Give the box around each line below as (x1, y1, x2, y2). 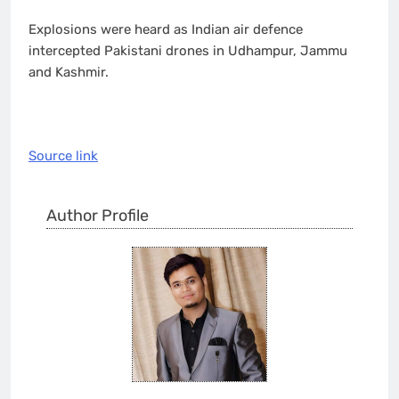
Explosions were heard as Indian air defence (28, 20, 303, 37)
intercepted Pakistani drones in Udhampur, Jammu (28, 42, 347, 59)
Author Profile (46, 205, 149, 225)
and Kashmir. (28, 63, 109, 80)
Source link (28, 148, 98, 165)
